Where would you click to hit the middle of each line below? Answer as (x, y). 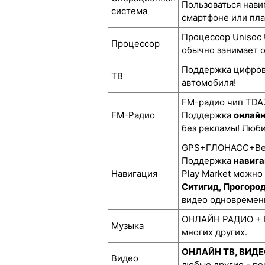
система (129, 11)
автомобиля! (209, 82)
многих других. (214, 232)
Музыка (127, 225)
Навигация (134, 173)
